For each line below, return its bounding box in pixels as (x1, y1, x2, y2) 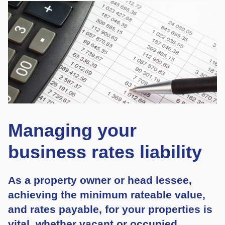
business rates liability (8, 142, 202, 163)
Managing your (8, 120, 137, 141)
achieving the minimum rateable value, (8, 189, 205, 201)
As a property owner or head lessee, (8, 174, 192, 187)
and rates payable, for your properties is (8, 203, 212, 216)
